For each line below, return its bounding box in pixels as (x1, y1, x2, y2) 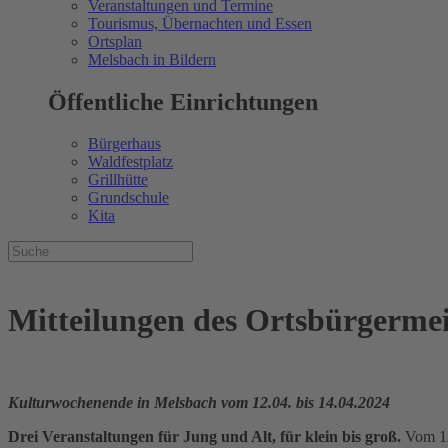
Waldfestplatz (88, 153, 173, 171)
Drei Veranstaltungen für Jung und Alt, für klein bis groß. (8, 428, 405, 446)
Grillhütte (88, 171, 148, 189)
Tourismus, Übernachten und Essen (88, 14, 312, 32)
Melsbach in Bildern (88, 50, 216, 68)
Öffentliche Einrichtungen (48, 88, 318, 115)
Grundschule (88, 189, 169, 207)
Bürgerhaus (88, 135, 161, 153)
